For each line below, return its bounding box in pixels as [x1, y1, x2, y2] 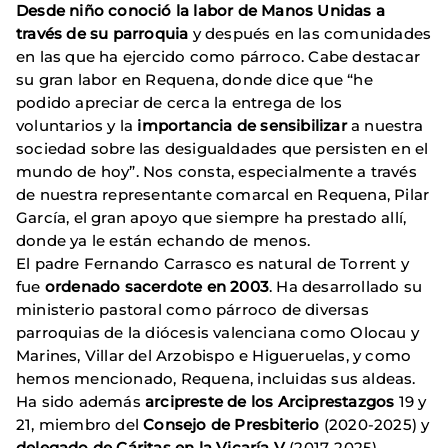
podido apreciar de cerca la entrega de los [16, 93, 343, 113]
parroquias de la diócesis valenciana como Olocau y [16, 323, 420, 343]
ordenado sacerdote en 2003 [44, 277, 270, 297]
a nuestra [346, 116, 423, 136]
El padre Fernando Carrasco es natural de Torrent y [16, 254, 410, 274]
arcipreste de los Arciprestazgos [145, 392, 395, 412]
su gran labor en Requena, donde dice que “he [16, 70, 373, 90]
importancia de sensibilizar [137, 116, 347, 136]
